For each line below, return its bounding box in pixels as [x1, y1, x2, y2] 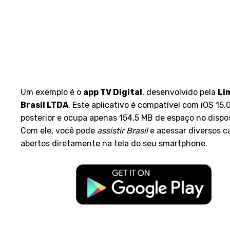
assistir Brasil [97, 126, 148, 136]
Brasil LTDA [21, 100, 68, 110]
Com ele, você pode [21, 126, 97, 136]
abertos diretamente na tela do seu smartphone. [21, 139, 207, 148]
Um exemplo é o [21, 87, 83, 97]
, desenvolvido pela [142, 87, 218, 97]
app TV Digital [83, 87, 142, 97]
